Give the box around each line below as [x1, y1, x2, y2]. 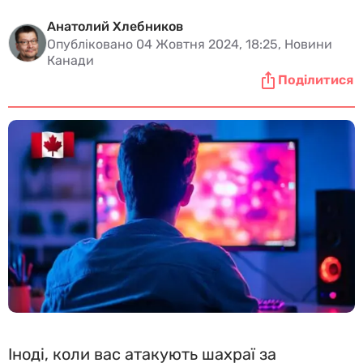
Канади [47, 53, 94, 68]
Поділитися [278, 72, 353, 88]
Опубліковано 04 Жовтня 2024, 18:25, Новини [47, 36, 332, 52]
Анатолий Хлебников [47, 19, 183, 34]
